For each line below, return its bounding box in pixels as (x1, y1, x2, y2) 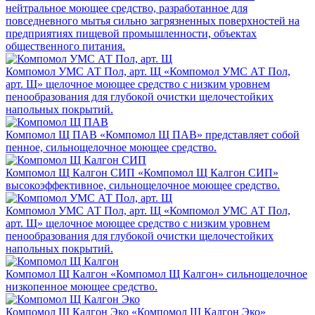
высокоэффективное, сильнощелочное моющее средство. (6, 179, 280, 191)
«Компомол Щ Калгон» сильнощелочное (110, 267, 307, 280)
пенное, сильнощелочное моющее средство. (6, 141, 217, 153)
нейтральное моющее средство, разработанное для (6, 1, 247, 14)
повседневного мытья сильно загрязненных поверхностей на (6, 14, 300, 27)
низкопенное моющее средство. (6, 280, 157, 292)
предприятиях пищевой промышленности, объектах (6, 27, 257, 39)
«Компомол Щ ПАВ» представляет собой (100, 128, 300, 141)
